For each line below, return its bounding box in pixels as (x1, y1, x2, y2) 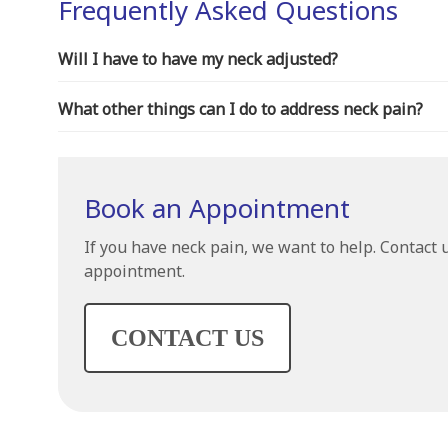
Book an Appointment (83, 190, 350, 226)
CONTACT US (110, 325, 264, 351)
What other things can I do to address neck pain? (57, 98, 423, 120)
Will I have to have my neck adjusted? (57, 48, 338, 70)
